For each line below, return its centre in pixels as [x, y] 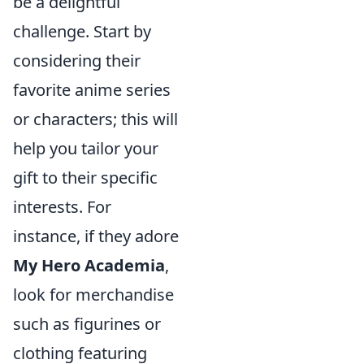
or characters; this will [95, 119]
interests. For [62, 207]
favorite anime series [92, 90]
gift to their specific [85, 178]
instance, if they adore [96, 236]
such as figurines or [87, 324]
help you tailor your [86, 149]
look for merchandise [93, 295]
